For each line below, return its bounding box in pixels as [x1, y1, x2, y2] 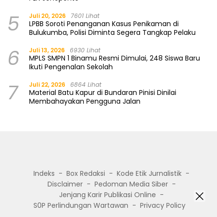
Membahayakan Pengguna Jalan [29, 96, 140, 107]
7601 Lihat [71, 12, 99, 20]
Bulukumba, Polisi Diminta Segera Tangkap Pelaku [29, 28, 196, 38]
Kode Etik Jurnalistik [117, 169, 182, 179]
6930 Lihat [70, 46, 100, 55]
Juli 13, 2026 [29, 46, 65, 55]
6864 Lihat [70, 80, 101, 89]
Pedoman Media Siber [94, 179, 168, 189]
